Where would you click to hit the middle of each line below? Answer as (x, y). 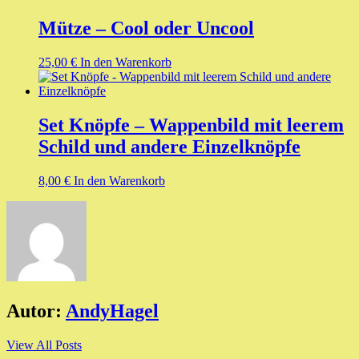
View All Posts (44, 345)
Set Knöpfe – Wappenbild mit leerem (191, 125)
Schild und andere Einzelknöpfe (169, 146)
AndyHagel (112, 311)
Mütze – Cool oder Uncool (146, 28)
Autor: (34, 311)
